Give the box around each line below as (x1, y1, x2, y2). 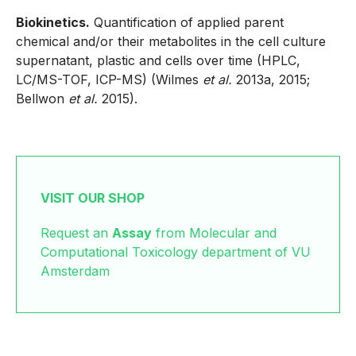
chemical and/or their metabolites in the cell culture (16, 33, 326, 49)
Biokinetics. (16, 14, 90, 30)
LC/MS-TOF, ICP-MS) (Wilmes (16, 71, 203, 87)
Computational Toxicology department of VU (41, 243, 311, 260)
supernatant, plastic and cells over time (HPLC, (16, 52, 300, 68)
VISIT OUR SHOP (41, 189, 145, 206)
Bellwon (16, 90, 68, 106)
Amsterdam (41, 262, 110, 279)
